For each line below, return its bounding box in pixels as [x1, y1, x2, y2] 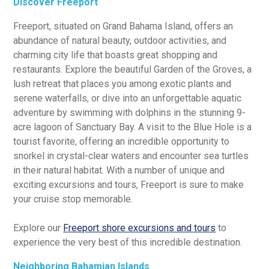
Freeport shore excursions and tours [63, 222, 216, 234]
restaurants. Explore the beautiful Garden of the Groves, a [13, 63, 252, 75]
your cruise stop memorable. [13, 193, 133, 205]
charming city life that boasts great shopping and [13, 49, 218, 61]
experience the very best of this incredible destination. [13, 236, 243, 248]
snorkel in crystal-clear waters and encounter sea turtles [13, 150, 249, 162]
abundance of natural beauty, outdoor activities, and [13, 34, 227, 46]
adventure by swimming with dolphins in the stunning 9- [13, 106, 246, 118]
